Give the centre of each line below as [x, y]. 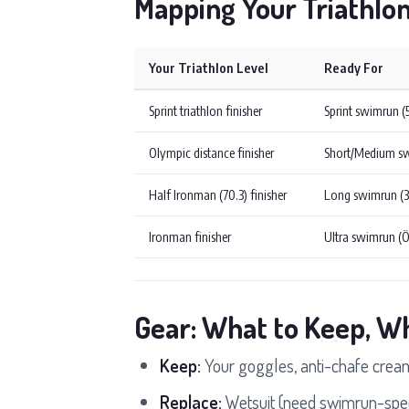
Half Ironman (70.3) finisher [218, 194]
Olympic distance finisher [211, 152]
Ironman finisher [190, 236]
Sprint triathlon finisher [205, 110]
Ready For [354, 67]
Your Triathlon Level [209, 67]
